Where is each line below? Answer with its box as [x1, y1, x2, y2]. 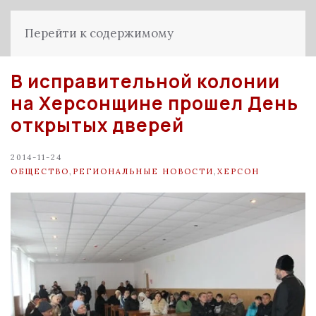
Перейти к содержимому [25, 25, 174, 41]
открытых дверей [11, 112, 184, 138]
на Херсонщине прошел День [11, 90, 298, 116]
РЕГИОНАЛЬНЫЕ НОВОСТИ [73, 166, 214, 176]
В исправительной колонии [11, 68, 280, 94]
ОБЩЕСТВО [11, 166, 69, 176]
